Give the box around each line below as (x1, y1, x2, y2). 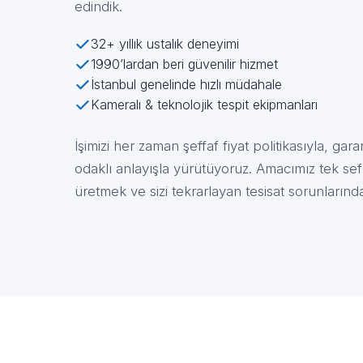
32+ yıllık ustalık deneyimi (91, 36, 239, 52)
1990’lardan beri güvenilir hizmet (91, 56, 278, 72)
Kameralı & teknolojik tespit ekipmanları (91, 96, 318, 113)
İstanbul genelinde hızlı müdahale (91, 76, 282, 92)
